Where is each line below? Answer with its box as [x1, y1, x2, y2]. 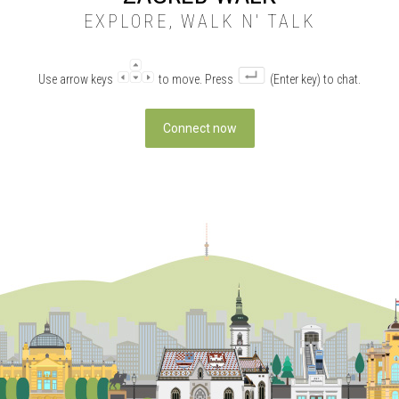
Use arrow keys [38, 72, 116, 87]
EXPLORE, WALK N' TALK [83, 11, 316, 33]
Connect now [162, 121, 237, 136]
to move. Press [156, 72, 236, 87]
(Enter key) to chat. [267, 72, 361, 87]
